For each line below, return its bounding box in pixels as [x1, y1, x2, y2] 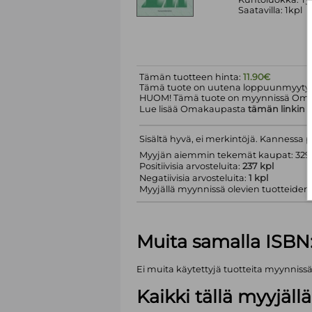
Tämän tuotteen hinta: [139, 72, 243, 83]
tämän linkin [247, 104, 305, 115]
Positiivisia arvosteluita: [139, 161, 242, 172]
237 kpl [242, 161, 274, 172]
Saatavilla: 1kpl [237, 4, 302, 15]
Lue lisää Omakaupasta [139, 104, 248, 115]
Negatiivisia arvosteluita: [139, 173, 249, 184]
